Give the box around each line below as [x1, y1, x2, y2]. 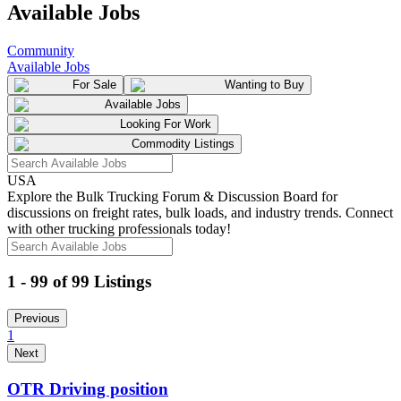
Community [7, 42, 74, 58]
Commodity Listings [132, 136, 235, 150]
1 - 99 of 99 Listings [7, 272, 151, 292]
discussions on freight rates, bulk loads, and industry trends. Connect [7, 204, 393, 220]
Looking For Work [120, 116, 211, 131]
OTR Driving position [7, 379, 168, 398]
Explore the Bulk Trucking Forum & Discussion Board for [7, 188, 337, 204]
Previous [14, 311, 60, 326]
